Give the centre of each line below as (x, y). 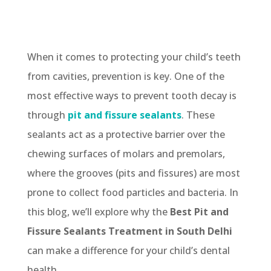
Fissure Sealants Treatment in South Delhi (129, 231)
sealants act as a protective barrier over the (126, 134)
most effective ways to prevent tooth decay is (132, 95)
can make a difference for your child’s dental (128, 250)
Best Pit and (199, 211)
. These (198, 115)
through (47, 115)
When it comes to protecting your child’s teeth (134, 57)
